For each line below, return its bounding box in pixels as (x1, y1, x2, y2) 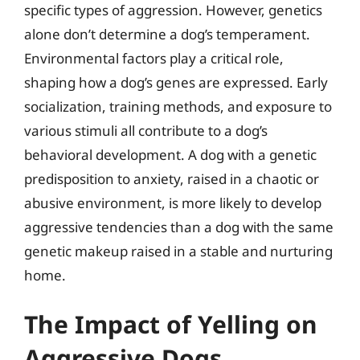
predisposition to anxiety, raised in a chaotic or (24, 169, 319, 188)
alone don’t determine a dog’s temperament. (24, 24, 310, 43)
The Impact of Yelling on (24, 308, 317, 341)
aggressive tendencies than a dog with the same (24, 217, 333, 236)
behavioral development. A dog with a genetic (24, 145, 317, 164)
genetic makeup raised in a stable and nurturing (24, 241, 333, 260)
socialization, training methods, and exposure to (24, 96, 332, 116)
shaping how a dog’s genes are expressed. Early (24, 72, 328, 92)
